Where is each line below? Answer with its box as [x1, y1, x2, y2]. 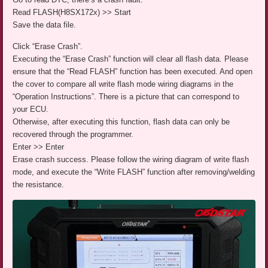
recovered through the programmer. [13, 130, 134, 139]
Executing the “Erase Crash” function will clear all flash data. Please [13, 54, 249, 64]
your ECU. [13, 105, 49, 114]
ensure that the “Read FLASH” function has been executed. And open [13, 67, 253, 77]
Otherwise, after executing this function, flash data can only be [13, 117, 230, 127]
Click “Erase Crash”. [13, 42, 83, 51]
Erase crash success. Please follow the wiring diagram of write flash [13, 155, 249, 165]
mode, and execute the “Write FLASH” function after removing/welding [13, 167, 255, 177]
